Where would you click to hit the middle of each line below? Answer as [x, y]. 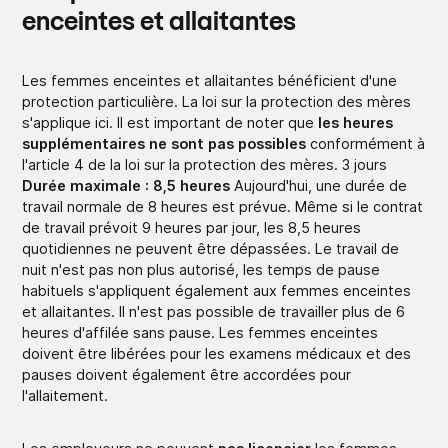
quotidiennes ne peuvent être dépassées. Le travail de [211, 248]
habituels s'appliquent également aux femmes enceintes [217, 290]
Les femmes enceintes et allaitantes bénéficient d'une [210, 80]
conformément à [366, 143]
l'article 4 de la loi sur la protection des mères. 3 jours [205, 164]
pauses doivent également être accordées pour [187, 374]
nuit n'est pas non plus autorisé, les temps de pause [201, 269]
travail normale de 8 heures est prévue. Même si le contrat [223, 206]
